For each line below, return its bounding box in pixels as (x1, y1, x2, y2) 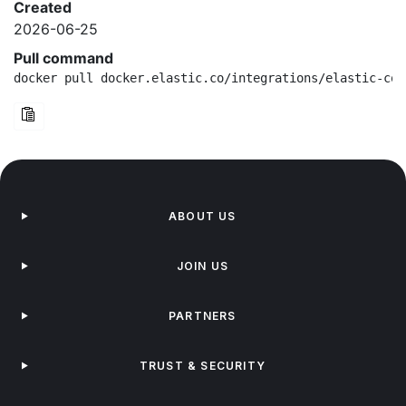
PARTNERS (169, 309, 237, 323)
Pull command (14, 49, 113, 67)
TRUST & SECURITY (139, 359, 266, 372)
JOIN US (176, 259, 229, 273)
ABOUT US (169, 209, 237, 223)
